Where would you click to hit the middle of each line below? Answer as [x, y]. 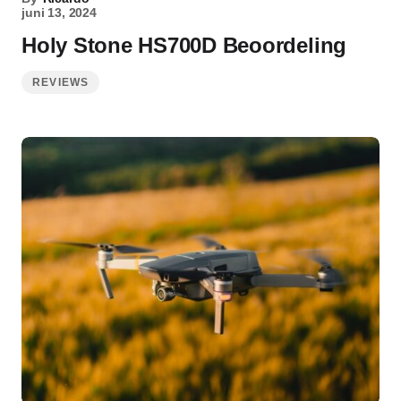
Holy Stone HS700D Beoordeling [184, 45]
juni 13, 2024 [59, 13]
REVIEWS [61, 82]
